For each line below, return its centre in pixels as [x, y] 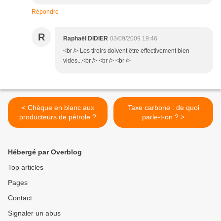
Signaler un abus [34, 213]
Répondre [45, 12]
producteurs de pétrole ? [58, 117]
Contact [20, 198]
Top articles [26, 167]
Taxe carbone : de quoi [163, 108]
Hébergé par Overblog [45, 152]
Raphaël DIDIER [86, 39]
